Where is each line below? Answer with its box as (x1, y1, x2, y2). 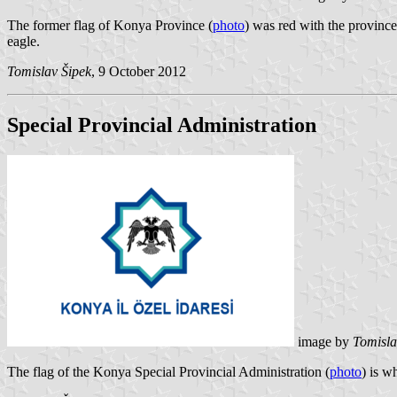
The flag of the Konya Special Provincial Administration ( (7, 363, 330, 379)
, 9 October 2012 (91, 64, 186, 80)
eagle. (7, 34, 40, 50)
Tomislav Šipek (7, 64, 91, 80)
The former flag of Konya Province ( (7, 18, 213, 34)
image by (294, 333, 353, 349)
